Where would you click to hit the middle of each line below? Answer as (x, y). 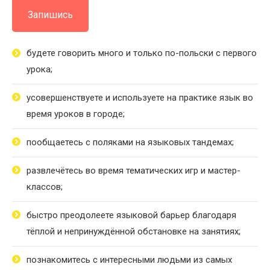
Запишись (50, 15)
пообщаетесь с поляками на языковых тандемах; (130, 142)
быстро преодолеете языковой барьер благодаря (131, 215)
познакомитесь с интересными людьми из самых (129, 259)
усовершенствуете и (68, 97)
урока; (39, 69)
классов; (45, 187)
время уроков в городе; (76, 114)
